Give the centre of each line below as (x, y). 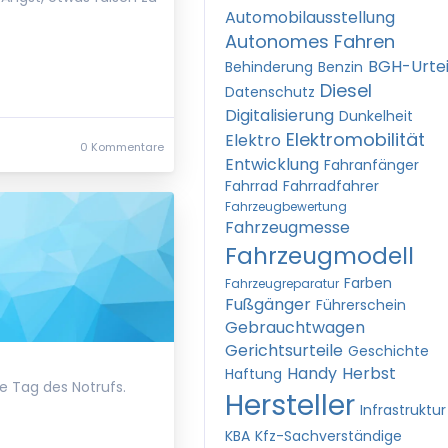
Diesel (346, 90)
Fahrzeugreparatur (282, 283)
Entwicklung (272, 164)
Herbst (369, 373)
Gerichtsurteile (284, 350)
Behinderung (269, 67)
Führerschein (361, 305)
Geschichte (388, 351)
